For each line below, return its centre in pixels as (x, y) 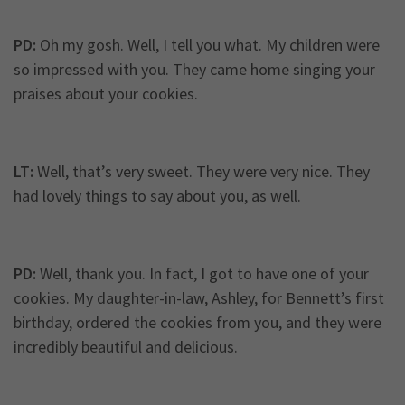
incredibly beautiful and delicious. (126, 347)
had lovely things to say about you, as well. (157, 196)
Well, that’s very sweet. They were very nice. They (202, 172)
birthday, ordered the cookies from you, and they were (198, 323)
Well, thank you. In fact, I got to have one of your (202, 274)
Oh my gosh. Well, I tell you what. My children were (208, 45)
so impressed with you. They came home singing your (194, 70)
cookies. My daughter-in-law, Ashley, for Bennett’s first (199, 298)
